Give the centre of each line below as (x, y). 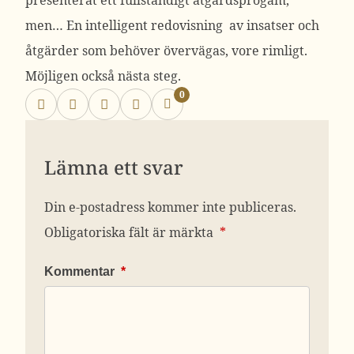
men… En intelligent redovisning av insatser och (172, 25)
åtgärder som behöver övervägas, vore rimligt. (166, 51)
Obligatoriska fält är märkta (130, 232)
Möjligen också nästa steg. (103, 76)
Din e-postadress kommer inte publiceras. (170, 207)
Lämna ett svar (114, 167)
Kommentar (81, 271)
